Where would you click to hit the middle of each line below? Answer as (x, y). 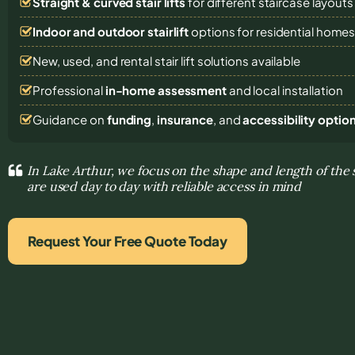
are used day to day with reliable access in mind (164, 186)
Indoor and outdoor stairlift (111, 31)
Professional (69, 90)
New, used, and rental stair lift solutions (142, 60)
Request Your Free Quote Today (128, 240)
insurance (185, 119)
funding (129, 119)
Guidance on (70, 119)
